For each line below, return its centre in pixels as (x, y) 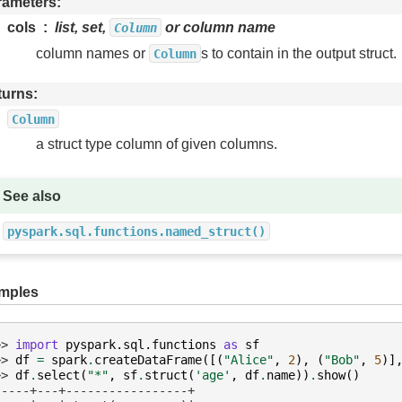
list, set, (82, 27)
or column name (218, 27)
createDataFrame (148, 359)
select (58, 375)
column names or (92, 53)
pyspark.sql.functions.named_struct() (137, 231)
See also (32, 196)
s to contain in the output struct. (299, 53)
